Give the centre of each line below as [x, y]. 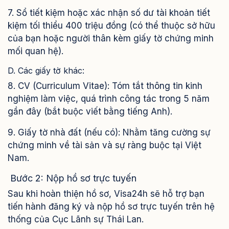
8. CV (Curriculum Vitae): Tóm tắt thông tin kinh [105, 86]
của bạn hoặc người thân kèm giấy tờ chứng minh [111, 39]
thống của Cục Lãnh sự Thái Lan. [76, 220]
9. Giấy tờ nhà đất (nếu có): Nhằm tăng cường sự [109, 133]
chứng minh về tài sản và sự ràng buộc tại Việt [105, 145]
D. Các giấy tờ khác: [46, 71]
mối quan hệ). [36, 51]
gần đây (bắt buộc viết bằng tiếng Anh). [90, 112]
